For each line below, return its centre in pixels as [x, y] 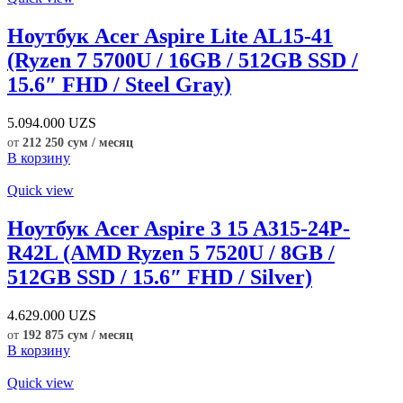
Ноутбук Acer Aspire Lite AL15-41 [170, 36]
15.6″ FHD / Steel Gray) [119, 85]
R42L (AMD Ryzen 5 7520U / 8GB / [171, 253]
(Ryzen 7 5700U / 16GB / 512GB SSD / [183, 61]
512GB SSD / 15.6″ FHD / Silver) [160, 278]
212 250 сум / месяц [78, 143]
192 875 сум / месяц [78, 336]
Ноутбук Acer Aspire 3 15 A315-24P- [179, 229]
